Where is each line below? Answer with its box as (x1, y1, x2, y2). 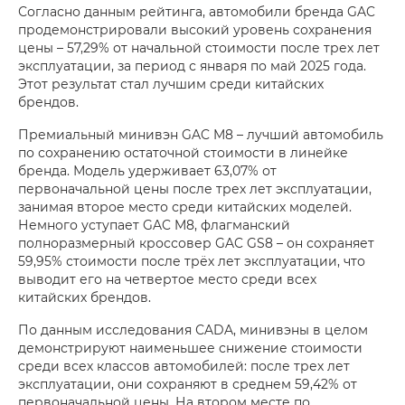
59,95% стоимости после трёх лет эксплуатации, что (18, 252, 365, 270)
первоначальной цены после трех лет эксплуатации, (18, 180, 372, 198)
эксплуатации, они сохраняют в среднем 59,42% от (18, 375, 357, 393)
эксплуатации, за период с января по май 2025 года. (18, 57, 366, 75)
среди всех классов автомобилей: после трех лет (18, 357, 350, 375)
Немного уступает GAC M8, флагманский (18, 216, 290, 234)
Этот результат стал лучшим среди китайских (18, 75, 324, 93)
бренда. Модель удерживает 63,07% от (18, 162, 277, 180)
